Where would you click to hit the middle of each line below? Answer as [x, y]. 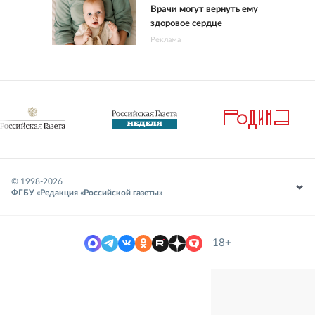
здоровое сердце [186, 23]
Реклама [166, 39]
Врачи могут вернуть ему [204, 9]
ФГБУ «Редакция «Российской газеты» [87, 192]
